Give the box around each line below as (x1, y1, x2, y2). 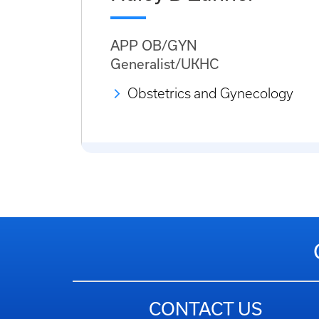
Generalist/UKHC (110, 56, 219, 72)
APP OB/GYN (110, 37, 197, 53)
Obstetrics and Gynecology (127, 86, 293, 102)
